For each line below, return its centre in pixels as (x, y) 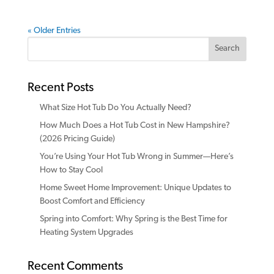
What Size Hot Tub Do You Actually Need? (115, 108)
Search (228, 49)
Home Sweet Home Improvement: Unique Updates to (135, 188)
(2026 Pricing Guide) (77, 139)
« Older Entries (54, 31)
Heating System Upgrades (86, 232)
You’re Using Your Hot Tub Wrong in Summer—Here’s (136, 157)
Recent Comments (75, 266)
